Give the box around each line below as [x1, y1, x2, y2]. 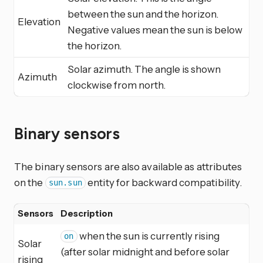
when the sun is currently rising [77, 229, 220, 242]
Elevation [18, 15, 60, 28]
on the [14, 176, 45, 188]
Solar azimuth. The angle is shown [68, 62, 221, 75]
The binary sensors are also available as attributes [14, 160, 242, 173]
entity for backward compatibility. [86, 176, 242, 188]
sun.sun [49, 178, 82, 188]
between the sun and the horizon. [68, 7, 218, 20]
